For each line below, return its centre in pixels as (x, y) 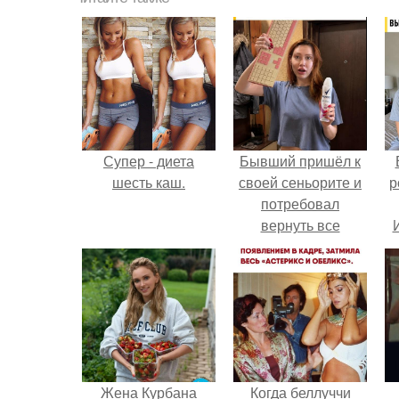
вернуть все (300, 225)
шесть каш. (149, 182)
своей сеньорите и (300, 182)
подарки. (300, 246)
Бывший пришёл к (300, 161)
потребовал (300, 204)
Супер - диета (149, 161)
